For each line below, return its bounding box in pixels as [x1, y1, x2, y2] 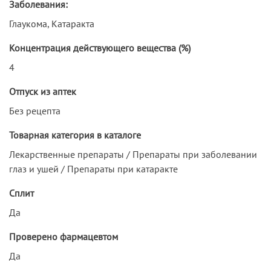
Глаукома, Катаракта [9, 17, 94, 30]
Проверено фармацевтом [9, 230, 118, 243]
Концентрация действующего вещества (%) [9, 41, 191, 54]
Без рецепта [9, 104, 60, 117]
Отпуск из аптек [9, 85, 76, 97]
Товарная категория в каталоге [9, 128, 141, 141]
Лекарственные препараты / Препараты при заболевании [9, 148, 257, 160]
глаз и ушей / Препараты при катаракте [9, 162, 178, 175]
